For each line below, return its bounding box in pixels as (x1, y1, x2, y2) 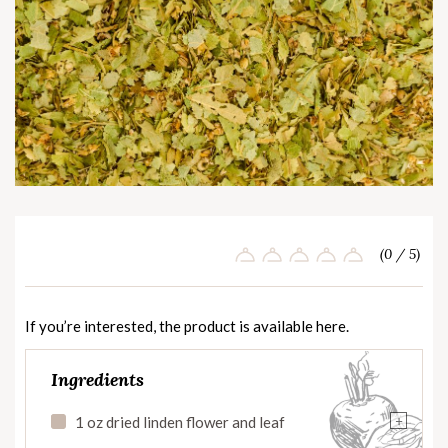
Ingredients (51, 368, 144, 392)
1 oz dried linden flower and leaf (75, 413, 285, 432)
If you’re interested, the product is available (25, 317, 316, 336)
